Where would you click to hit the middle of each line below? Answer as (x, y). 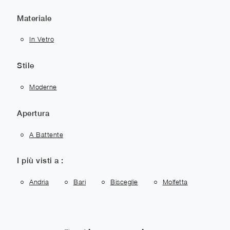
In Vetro (42, 39)
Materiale (34, 18)
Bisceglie (124, 182)
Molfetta (175, 182)
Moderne (43, 87)
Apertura (33, 113)
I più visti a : (40, 161)
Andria (39, 182)
